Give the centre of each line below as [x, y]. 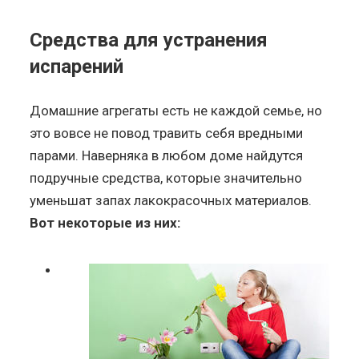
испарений [77, 66]
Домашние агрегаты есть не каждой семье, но [176, 110]
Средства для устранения [149, 40]
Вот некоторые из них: [105, 222]
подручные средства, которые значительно [166, 177]
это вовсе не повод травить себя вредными [167, 133]
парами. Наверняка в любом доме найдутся [167, 155]
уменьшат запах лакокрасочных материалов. [171, 200]
